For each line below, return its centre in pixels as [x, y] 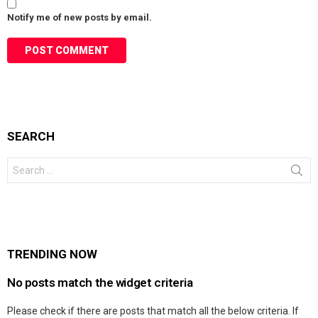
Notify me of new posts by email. [79, 17]
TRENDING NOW [52, 254]
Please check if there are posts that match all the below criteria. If [153, 311]
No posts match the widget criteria [100, 282]
